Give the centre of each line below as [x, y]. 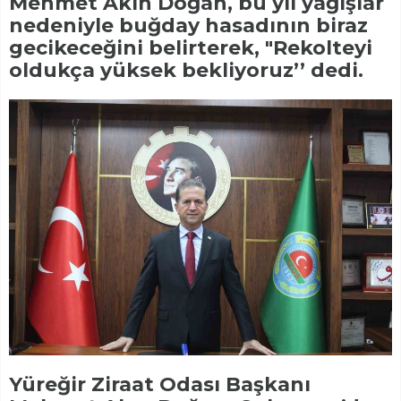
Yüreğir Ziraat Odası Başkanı [160, 384]
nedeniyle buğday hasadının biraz [188, 26]
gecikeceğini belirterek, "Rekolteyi [191, 48]
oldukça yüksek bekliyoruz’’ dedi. [186, 71]
